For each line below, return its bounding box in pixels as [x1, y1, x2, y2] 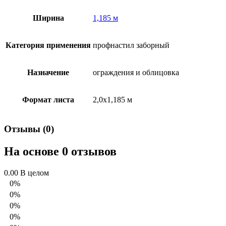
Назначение [27, 68, 69, 77]
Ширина [32, 14, 64, 23]
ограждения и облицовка [93, 68, 179, 77]
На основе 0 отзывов [4, 144, 117, 158]
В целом [20, 168, 49, 177]
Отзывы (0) [4, 123, 54, 134]
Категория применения [6, 41, 91, 50]
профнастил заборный [93, 41, 169, 50]
